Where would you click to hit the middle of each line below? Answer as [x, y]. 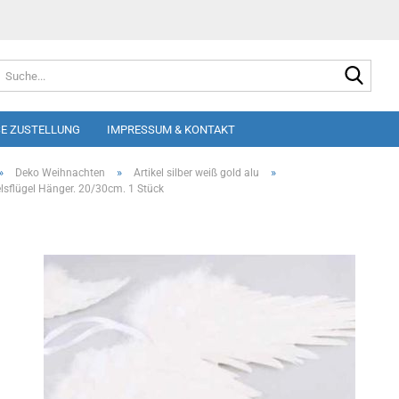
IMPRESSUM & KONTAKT [171, 130]
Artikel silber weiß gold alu [196, 173]
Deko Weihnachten [60, 173]
